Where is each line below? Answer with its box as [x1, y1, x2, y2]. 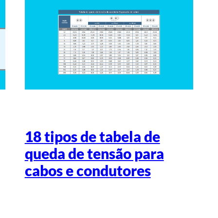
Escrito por [75, 199, 109, 208]
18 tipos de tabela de [24, 128, 160, 145]
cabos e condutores [24, 162, 151, 180]
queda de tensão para [24, 145, 164, 163]
